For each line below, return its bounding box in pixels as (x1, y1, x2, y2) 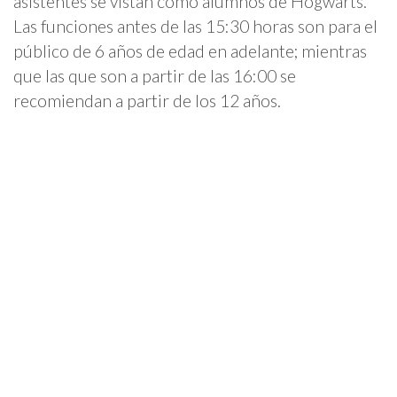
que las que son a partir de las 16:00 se (13, 66, 296, 87)
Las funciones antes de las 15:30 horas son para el (13, 16, 378, 37)
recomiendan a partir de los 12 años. (13, 90, 281, 112)
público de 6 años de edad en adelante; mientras (13, 41, 367, 62)
